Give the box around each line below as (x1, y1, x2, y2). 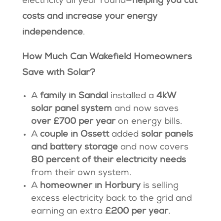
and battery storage (31, 143, 120, 152)
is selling (143, 182, 179, 191)
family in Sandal (39, 92, 110, 101)
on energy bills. (117, 117, 184, 127)
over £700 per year (31, 117, 118, 127)
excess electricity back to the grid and (31, 194, 192, 204)
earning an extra (31, 207, 105, 217)
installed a (110, 92, 156, 101)
